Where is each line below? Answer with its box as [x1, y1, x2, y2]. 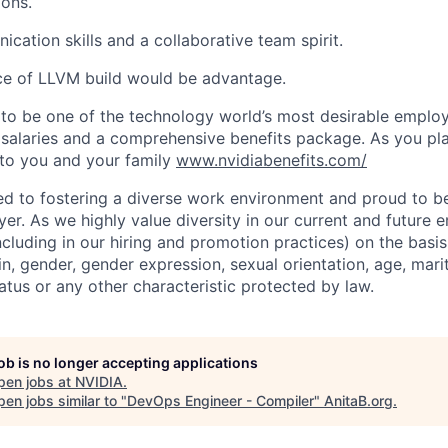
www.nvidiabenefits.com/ [176, 150, 367, 170]
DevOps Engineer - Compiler [127, 392, 314, 409]
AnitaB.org [324, 392, 393, 409]
